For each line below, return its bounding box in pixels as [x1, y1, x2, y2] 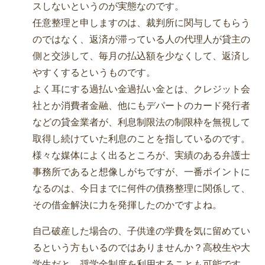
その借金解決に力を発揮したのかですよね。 [33, 200, 222, 211]
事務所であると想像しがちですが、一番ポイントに [33, 167, 250, 177]
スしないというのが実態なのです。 [33, 1, 184, 12]
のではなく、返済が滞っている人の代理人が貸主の [33, 34, 250, 45]
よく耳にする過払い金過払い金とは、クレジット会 [33, 84, 250, 95]
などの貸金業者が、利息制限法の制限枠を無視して [33, 117, 250, 128]
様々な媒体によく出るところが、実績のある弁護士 [33, 150, 250, 161]
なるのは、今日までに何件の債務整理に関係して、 [33, 183, 250, 194]
